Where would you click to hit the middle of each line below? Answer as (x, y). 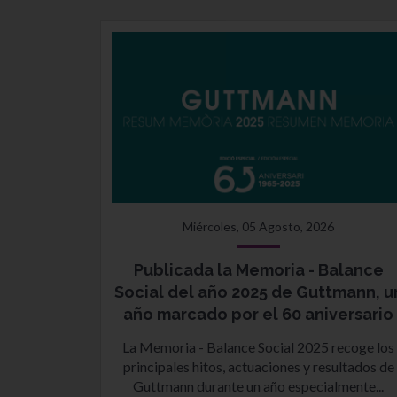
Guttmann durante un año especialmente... (259, 386)
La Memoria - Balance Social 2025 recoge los (259, 347)
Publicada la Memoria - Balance (258, 270)
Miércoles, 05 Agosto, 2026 (259, 226)
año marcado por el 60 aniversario (259, 314)
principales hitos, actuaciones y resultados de (258, 366)
